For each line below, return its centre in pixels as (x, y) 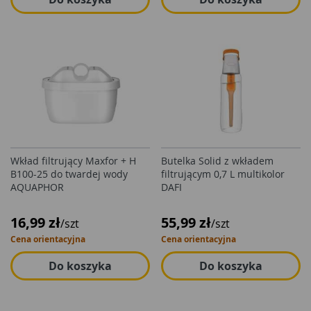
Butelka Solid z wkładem (217, 161)
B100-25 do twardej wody (69, 174)
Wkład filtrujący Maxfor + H (73, 161)
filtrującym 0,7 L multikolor (223, 174)
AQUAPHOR (37, 187)
